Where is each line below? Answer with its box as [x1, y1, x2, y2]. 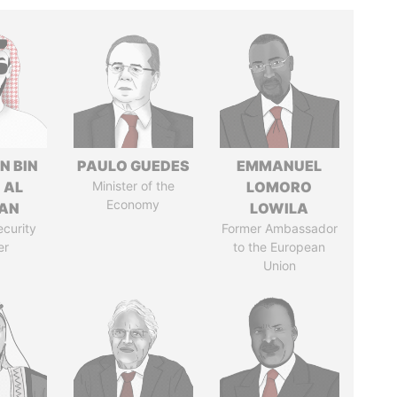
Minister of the [91, 178, 175, 193]
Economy [106, 197, 160, 212]
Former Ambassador [221, 221, 338, 236]
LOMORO [246, 178, 313, 196]
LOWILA [250, 199, 309, 217]
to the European [233, 239, 326, 254]
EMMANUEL [237, 157, 323, 175]
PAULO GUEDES [76, 157, 190, 175]
